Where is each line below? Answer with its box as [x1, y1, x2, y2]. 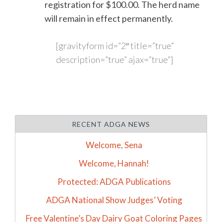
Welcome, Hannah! [79, 158, 149, 168]
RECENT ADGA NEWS [72, 120, 150, 128]
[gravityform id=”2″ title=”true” [55, 40, 174, 51]
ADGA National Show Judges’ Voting [46, 195, 182, 205]
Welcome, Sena [86, 140, 142, 150]
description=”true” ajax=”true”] [56, 54, 173, 65]
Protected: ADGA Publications [57, 176, 171, 187]
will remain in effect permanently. [45, 13, 173, 24]
